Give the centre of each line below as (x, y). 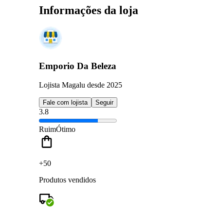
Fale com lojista (65, 102)
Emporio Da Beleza (78, 66)
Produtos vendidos (67, 180)
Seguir (104, 102)
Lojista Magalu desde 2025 (81, 85)
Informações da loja (89, 10)
